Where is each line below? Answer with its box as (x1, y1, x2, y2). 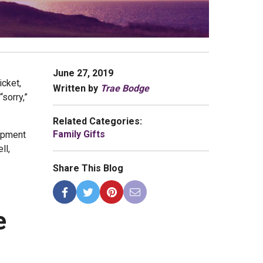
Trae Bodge (100, 83, 149, 94)
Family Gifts (53, 129, 105, 140)
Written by (53, 83, 98, 94)
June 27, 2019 (53, 68, 113, 79)
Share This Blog (53, 163, 123, 174)
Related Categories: (53, 116, 142, 127)
